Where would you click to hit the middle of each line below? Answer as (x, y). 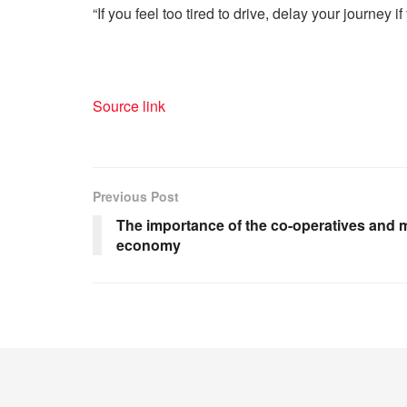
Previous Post (136, 196)
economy (149, 244)
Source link (129, 105)
